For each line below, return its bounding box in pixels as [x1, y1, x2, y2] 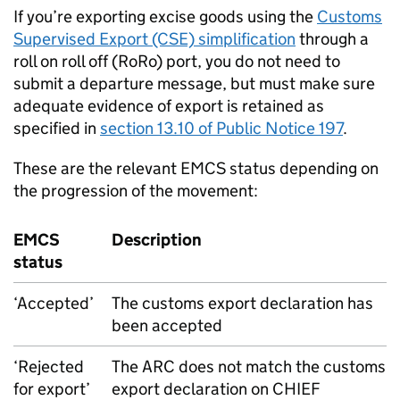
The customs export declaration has [112, 293, 373, 313]
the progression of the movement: [13, 180, 258, 201]
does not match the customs [175, 356, 386, 377]
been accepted [112, 315, 222, 336]
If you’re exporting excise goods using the [13, 6, 317, 27]
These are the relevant [13, 158, 180, 179]
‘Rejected [13, 356, 84, 377]
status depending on [226, 158, 379, 179]
